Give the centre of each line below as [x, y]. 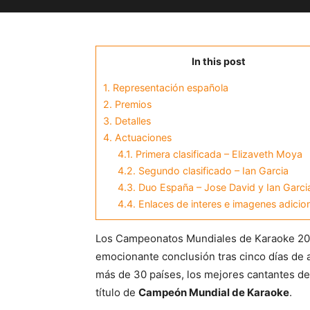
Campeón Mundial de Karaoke [214, 293]
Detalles [131, 121]
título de [117, 293]
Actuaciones [142, 138]
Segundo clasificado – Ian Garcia [212, 171]
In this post [218, 61]
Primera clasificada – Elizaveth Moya [218, 154]
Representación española [169, 88]
